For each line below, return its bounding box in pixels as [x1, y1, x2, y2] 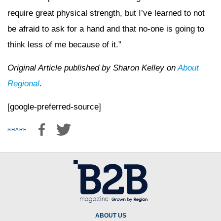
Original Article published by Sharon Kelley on [7, 63, 178, 73]
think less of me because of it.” [7, 39, 121, 49]
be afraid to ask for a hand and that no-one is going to [7, 24, 204, 34]
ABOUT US [95, 212, 126, 219]
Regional [7, 78, 39, 88]
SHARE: [7, 126, 29, 132]
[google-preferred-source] [7, 102, 101, 111]
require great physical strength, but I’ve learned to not [7, 8, 205, 18]
